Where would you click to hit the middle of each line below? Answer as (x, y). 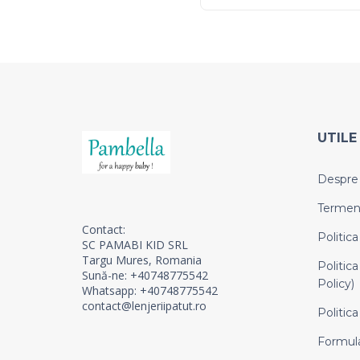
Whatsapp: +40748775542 (151, 290)
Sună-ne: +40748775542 (145, 275)
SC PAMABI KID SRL (137, 244)
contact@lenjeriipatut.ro (144, 305)
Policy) (335, 283)
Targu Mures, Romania (142, 260)
